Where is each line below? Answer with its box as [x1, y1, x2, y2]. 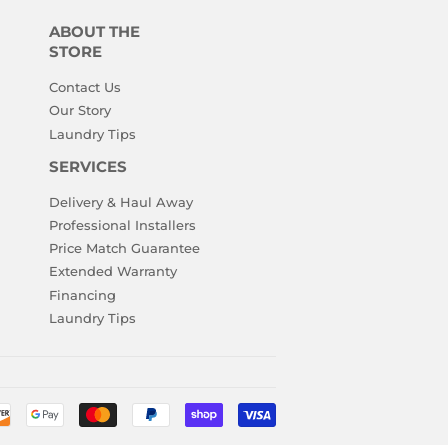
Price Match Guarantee [48, 240, 200, 256]
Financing [48, 286, 116, 303]
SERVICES [48, 157, 127, 176]
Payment [276, 404, 336, 421]
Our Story [48, 102, 111, 119]
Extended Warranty [48, 263, 177, 280]
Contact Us [48, 79, 121, 95]
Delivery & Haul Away [48, 193, 193, 210]
